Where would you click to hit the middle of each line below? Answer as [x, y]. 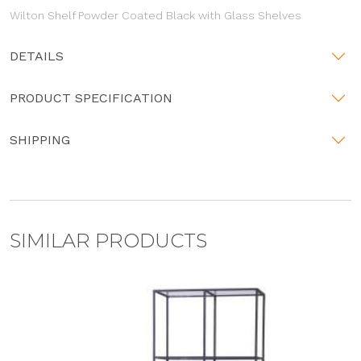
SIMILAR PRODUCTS [108, 240]
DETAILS [37, 56]
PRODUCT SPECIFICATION [91, 98]
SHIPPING [40, 140]
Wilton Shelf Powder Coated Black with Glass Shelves [156, 15]
